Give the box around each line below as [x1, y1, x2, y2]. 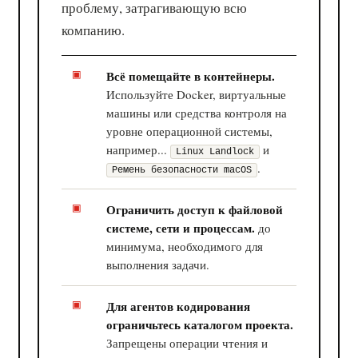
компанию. [62, 20, 125, 39]
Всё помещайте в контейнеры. [106, 66, 276, 85]
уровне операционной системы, [106, 122, 273, 139]
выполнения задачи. [106, 256, 210, 272]
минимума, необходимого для [106, 237, 264, 254]
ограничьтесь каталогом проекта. [106, 315, 294, 333]
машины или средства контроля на [106, 104, 288, 121]
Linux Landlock [176, 145, 255, 157]
